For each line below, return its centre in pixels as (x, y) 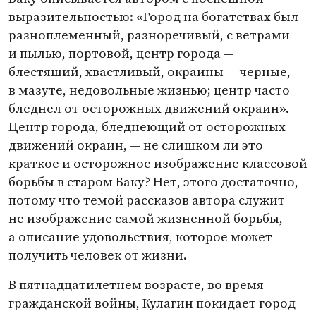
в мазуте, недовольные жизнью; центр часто (149, 90)
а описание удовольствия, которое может (140, 237)
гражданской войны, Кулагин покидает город (152, 303)
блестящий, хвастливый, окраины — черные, (150, 72)
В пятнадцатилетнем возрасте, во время (136, 285)
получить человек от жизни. (98, 255)
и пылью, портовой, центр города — (121, 53)
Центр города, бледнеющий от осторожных (147, 127)
